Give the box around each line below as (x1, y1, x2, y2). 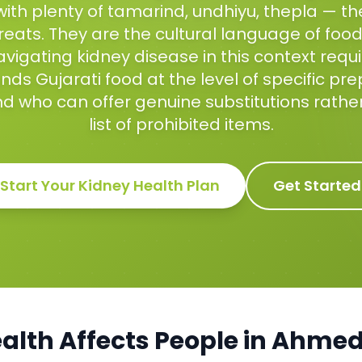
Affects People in (54, 324, 271, 358)
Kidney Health (78, 175, 183, 196)
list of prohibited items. (88, 113, 274, 136)
